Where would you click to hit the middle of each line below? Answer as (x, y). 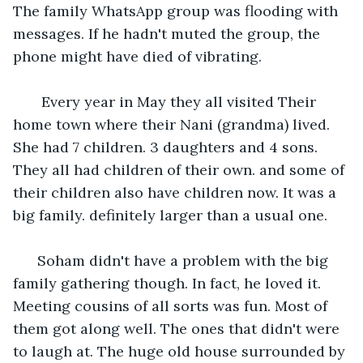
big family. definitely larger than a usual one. (172, 215)
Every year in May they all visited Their (175, 101)
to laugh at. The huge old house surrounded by (181, 351)
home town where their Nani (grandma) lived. (173, 124)
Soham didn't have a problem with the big (181, 260)
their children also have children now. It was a (177, 192)
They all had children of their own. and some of (181, 169)
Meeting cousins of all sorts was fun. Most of (172, 305)
